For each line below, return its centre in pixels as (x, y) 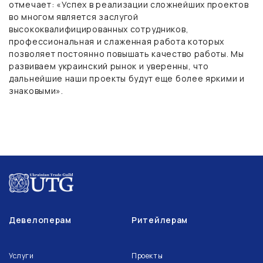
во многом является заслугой (74, 16)
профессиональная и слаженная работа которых (117, 41)
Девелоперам (40, 220)
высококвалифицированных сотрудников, (99, 29)
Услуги (21, 256)
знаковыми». (36, 90)
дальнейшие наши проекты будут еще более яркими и (127, 78)
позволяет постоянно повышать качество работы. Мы (127, 53)
